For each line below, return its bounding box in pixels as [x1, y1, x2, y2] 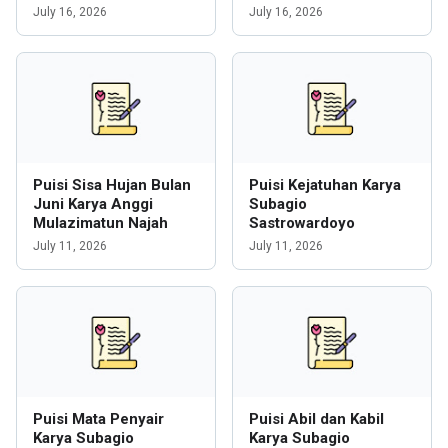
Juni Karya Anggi [33, 195, 153, 213]
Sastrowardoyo [249, 214, 355, 232]
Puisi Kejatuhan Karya [249, 176, 401, 194]
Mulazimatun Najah [33, 214, 168, 232]
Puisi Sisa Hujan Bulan [33, 176, 191, 194]
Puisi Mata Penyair [33, 410, 164, 428]
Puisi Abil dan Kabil [249, 410, 384, 428]
